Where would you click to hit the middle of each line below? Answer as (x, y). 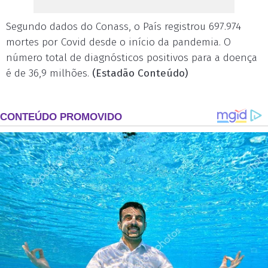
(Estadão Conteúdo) (140, 73)
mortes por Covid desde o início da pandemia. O (118, 42)
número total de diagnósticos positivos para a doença (132, 58)
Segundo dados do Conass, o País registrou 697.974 (124, 27)
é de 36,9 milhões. (49, 73)
